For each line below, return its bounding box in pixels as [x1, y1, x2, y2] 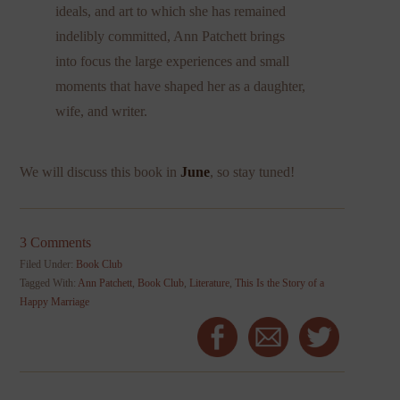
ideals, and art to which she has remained [55, 3, 287, 19]
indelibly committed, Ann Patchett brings [55, 28, 286, 44]
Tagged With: [20, 276, 79, 289]
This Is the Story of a [235, 276, 325, 289]
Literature [189, 276, 230, 289]
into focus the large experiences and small [55, 53, 290, 69]
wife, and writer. [55, 103, 148, 119]
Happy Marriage [20, 295, 90, 308]
